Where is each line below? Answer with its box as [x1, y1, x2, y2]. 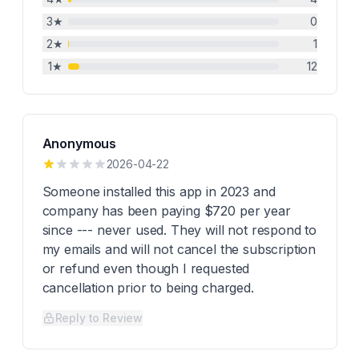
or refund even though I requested [42, 260, 250, 276]
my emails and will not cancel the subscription [42, 241, 317, 257]
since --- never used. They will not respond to [42, 222, 317, 238]
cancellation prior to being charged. [42, 280, 254, 296]
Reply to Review [54, 311, 143, 325]
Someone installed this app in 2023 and [42, 184, 276, 200]
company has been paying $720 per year [42, 203, 291, 219]
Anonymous [42, 135, 117, 151]
